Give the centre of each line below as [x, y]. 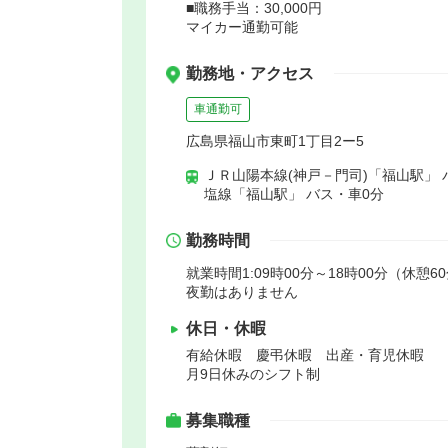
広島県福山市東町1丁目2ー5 [275, 140]
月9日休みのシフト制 [253, 373]
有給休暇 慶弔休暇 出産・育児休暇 [305, 354]
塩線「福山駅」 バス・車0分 [294, 193]
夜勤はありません [242, 291]
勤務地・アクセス [250, 73]
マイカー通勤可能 [242, 26]
